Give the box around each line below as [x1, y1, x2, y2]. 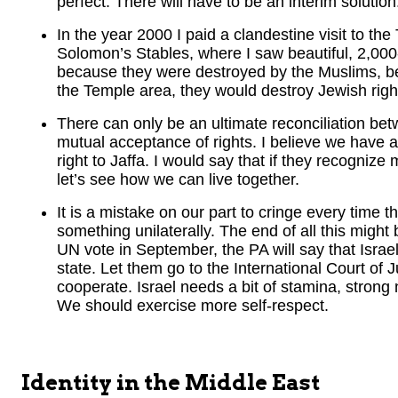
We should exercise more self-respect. [57, 297, 329, 315]
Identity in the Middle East [21, 370, 320, 396]
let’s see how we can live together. [57, 171, 299, 189]
